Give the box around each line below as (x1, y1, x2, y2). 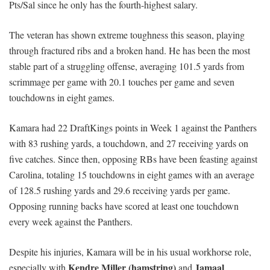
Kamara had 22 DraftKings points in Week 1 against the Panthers (9, 121, 257, 134)
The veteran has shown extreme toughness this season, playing (9, 28, 245, 42)
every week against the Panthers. (9, 215, 133, 228)
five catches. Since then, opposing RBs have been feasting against (9, 152, 257, 166)
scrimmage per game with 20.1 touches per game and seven (9, 75, 234, 89)
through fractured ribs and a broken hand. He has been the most (9, 44, 250, 57)
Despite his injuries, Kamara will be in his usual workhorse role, (9, 245, 251, 259)
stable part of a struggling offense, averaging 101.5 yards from (9, 60, 244, 73)
